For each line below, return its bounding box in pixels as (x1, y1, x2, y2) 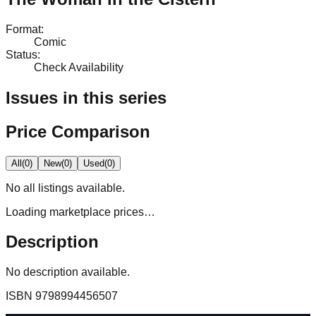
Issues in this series (6, 87, 166, 107)
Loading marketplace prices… (6, 205, 155, 218)
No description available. (6, 266, 130, 279)
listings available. (35, 181, 125, 194)
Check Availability (34, 61, 123, 73)
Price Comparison (6, 121, 150, 141)
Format (6, 23, 41, 35)
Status (6, 48, 37, 61)
